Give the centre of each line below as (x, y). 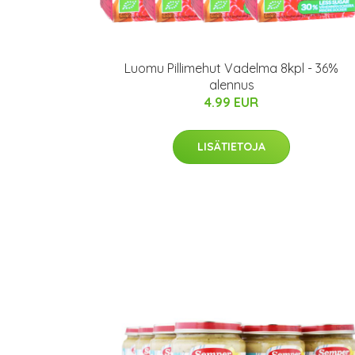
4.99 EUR (231, 102)
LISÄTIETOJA (231, 147)
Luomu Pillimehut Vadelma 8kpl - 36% (231, 68)
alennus (231, 85)
